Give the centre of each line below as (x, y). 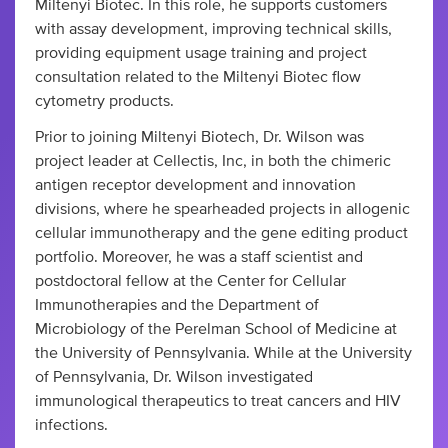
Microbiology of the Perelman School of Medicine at (216, 329)
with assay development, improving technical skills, (213, 29)
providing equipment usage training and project (201, 53)
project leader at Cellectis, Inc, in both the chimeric (213, 161)
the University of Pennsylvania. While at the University (223, 353)
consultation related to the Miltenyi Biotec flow (198, 77)
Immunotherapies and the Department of (177, 305)
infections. (71, 425)
